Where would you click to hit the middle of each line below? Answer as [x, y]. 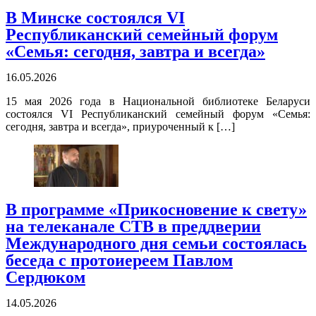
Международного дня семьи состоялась [156, 244]
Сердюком [45, 278]
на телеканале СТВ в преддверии [133, 227]
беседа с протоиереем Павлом [119, 261]
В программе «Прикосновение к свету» [156, 210]
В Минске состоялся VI [95, 18]
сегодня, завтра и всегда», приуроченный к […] [120, 127]
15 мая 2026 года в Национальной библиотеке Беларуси [158, 102]
